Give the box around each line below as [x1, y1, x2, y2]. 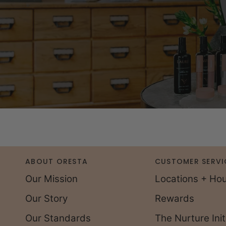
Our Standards [25, 212, 91, 224]
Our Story [25, 193, 68, 204]
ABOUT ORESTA [25, 156, 88, 166]
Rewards [154, 193, 194, 204]
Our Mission [25, 173, 78, 185]
